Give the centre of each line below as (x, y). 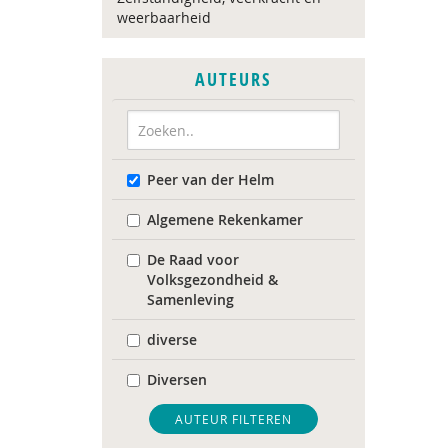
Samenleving (190, 299)
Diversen (177, 379)
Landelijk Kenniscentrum (232, 419)
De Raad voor (193, 259)
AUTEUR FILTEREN (233, 419)
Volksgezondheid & (212, 279)
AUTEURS (233, 79)
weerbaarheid (164, 17)
